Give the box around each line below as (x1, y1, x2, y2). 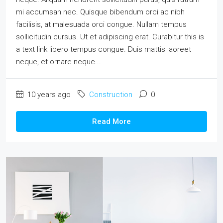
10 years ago (25, 90, 71, 99)
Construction (89, 90, 132, 99)
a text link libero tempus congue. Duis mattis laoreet (16, 45, 191, 54)
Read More (92, 117, 131, 126)
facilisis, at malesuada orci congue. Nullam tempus (16, 20, 187, 29)
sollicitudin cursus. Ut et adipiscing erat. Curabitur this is (16, 32, 204, 41)
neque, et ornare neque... (16, 57, 101, 66)
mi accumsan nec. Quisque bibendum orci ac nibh (16, 7, 185, 16)
